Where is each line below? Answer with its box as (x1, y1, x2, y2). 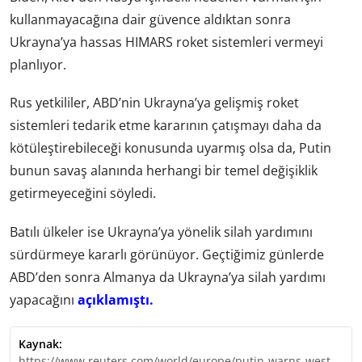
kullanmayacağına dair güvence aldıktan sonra (10, 11, 291, 29)
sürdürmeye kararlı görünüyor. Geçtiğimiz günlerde (10, 245, 324, 263)
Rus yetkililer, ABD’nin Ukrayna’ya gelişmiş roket (10, 94, 299, 112)
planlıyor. (10, 56, 66, 74)
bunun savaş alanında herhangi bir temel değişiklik (10, 162, 318, 180)
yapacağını (10, 290, 78, 309)
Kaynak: (19, 335, 62, 351)
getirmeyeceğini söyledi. (10, 184, 156, 203)
